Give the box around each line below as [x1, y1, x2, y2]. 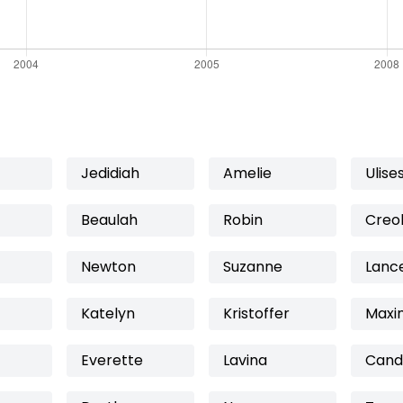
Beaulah [81, 210, 138, 230]
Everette [81, 350, 143, 371]
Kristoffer [223, 303, 290, 324]
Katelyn [81, 303, 135, 324]
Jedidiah [81, 163, 139, 184]
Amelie [223, 163, 272, 184]
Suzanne [223, 256, 282, 277]
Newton [81, 256, 136, 277]
